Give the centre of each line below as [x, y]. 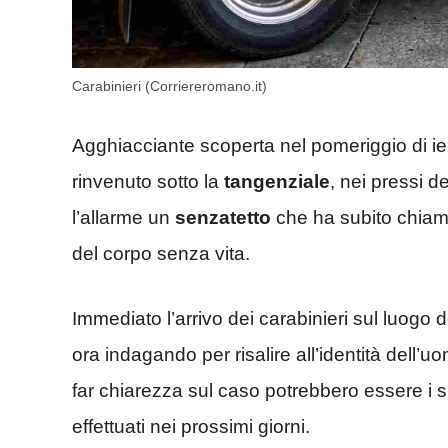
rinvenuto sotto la [148, 182]
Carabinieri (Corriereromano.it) [169, 85]
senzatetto [223, 218]
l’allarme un [123, 218]
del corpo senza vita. [161, 254]
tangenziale [277, 182]
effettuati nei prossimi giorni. [191, 426]
